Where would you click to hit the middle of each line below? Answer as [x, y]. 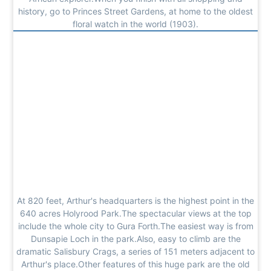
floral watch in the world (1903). [135, 24]
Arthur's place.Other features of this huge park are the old [135, 264]
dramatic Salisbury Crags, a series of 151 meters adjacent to [135, 251]
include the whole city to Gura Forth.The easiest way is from [135, 226]
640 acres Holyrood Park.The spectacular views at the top [135, 213]
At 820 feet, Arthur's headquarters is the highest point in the [135, 200]
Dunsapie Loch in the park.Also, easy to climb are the [135, 238]
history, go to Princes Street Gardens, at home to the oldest [135, 11]
